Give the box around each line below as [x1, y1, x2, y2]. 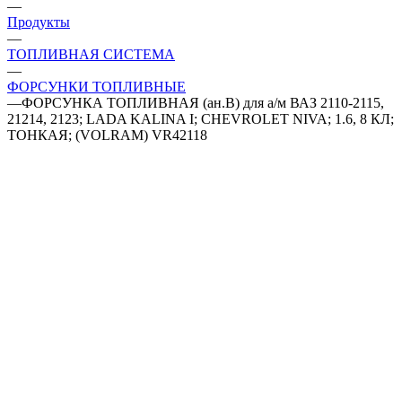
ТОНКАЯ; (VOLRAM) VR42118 [7, 127, 207, 143]
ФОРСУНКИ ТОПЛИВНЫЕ [7, 78, 186, 94]
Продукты [7, 13, 70, 30]
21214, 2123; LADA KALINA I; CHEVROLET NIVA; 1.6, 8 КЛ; [7, 110, 394, 127]
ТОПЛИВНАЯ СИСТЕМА [7, 46, 175, 62]
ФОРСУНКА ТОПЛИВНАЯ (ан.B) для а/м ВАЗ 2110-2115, [22, 94, 384, 110]
